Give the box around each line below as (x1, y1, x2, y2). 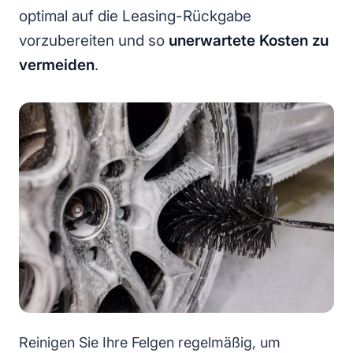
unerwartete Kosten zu (169, 32, 329, 50)
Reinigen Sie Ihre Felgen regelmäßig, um (19, 334, 281, 351)
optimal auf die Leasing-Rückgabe (19, 7, 251, 26)
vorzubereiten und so (19, 32, 169, 50)
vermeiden (19, 56, 95, 75)
